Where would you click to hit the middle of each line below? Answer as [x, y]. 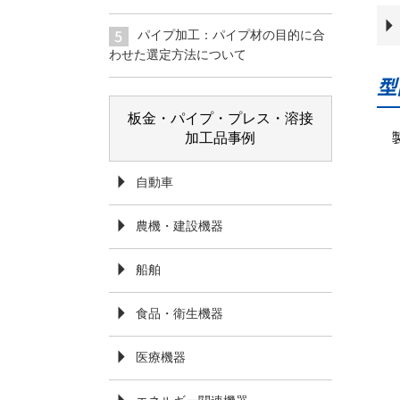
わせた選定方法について [178, 54]
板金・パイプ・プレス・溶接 [221, 118]
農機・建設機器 [179, 226]
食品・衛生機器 [179, 313]
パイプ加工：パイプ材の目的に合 [231, 35]
